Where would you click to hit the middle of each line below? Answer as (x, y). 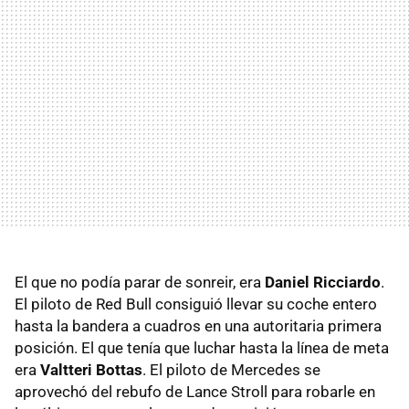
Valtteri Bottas (91, 369)
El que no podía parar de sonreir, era (140, 282)
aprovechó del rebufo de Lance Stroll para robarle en (195, 391)
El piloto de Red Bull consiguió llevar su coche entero (196, 304)
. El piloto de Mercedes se (231, 369)
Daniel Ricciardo (323, 282)
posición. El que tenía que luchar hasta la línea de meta (202, 347)
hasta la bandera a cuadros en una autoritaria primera (198, 325)
